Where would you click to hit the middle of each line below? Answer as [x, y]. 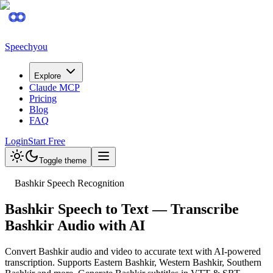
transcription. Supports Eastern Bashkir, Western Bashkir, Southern [133, 262]
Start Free [47, 141]
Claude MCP [55, 87]
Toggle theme [63, 161]
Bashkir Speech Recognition [69, 183]
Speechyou [26, 47]
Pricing [43, 98]
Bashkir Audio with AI [75, 225]
